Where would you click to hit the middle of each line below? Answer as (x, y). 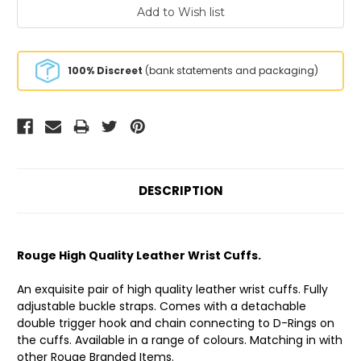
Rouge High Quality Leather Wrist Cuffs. (139, 256)
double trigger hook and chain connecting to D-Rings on (176, 324)
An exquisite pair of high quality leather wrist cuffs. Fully (172, 290)
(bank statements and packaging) (230, 71)
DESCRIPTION (180, 191)
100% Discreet (105, 71)
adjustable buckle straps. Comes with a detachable (162, 307)
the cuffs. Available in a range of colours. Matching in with (180, 340)
